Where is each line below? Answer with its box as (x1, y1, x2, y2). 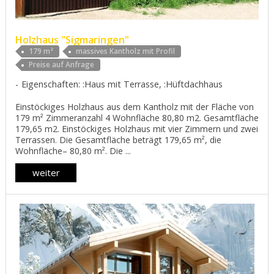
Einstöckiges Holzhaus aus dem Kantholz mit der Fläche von (15, 100, 254, 113)
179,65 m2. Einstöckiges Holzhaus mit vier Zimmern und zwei (15, 122, 258, 135)
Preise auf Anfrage (29, 59, 94, 70)
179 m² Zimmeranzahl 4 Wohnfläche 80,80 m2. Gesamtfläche (15, 111, 259, 124)
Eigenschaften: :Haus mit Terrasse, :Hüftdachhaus (21, 78, 223, 90)
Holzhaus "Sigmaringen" (15, 32, 129, 46)
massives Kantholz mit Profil (76, 45, 175, 56)
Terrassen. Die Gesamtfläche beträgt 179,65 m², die (15, 133, 221, 146)
